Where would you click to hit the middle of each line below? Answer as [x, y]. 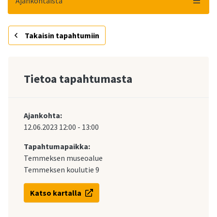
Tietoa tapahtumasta [78, 78]
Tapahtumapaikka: [57, 146]
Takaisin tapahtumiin [61, 35]
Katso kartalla [56, 193]
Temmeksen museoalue [63, 158]
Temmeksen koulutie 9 [62, 169]
